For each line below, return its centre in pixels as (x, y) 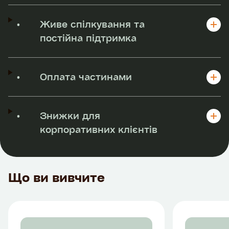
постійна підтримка (88, 38)
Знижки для (70, 115)
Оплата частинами (86, 76)
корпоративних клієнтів (99, 129)
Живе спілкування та (93, 24)
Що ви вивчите (56, 177)
